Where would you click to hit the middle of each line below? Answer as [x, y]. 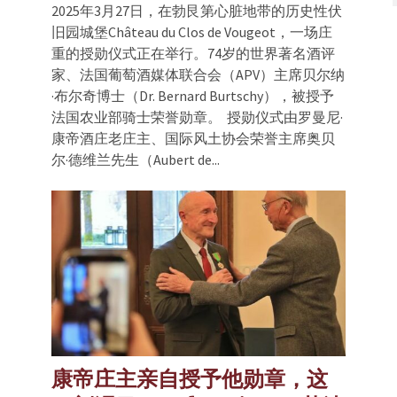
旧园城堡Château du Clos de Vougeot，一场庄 [192, 31]
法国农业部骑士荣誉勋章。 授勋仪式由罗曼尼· [197, 117]
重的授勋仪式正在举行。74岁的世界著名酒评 [193, 53]
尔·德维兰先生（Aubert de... [136, 159]
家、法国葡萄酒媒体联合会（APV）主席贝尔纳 [198, 74]
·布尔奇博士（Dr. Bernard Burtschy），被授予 [193, 95]
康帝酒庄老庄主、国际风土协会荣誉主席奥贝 [193, 138]
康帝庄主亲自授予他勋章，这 [190, 378]
